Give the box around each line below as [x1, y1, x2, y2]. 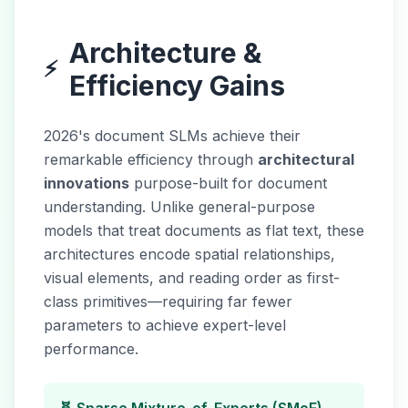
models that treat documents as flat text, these [44, 221, 364, 240]
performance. [44, 340, 138, 358]
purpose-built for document [129, 174, 327, 192]
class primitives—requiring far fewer [44, 292, 292, 311]
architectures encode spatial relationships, [44, 245, 335, 263]
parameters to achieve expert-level [44, 316, 286, 334]
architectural [258, 150, 354, 168]
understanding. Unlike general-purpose [44, 198, 315, 216]
